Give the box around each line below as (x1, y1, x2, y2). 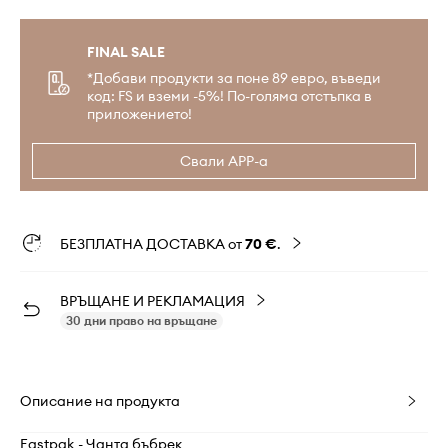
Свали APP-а (180, 152, 268, 170)
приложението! (87, 105, 192, 123)
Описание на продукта (20, 392, 180, 410)
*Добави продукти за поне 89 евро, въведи (87, 69, 381, 87)
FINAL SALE (87, 43, 165, 61)
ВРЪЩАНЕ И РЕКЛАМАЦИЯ (60, 292, 245, 310)
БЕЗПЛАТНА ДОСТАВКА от (60, 235, 245, 253)
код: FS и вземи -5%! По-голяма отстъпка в (87, 87, 372, 105)
